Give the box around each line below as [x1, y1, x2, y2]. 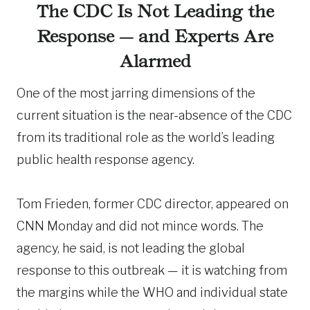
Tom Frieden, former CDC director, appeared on [17, 197, 289, 211]
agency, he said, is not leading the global [17, 241, 245, 255]
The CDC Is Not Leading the [36, 1, 274, 21]
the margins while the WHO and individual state [17, 285, 288, 300]
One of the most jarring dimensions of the [17, 86, 255, 100]
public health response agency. [17, 152, 194, 167]
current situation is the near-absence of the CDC [17, 108, 292, 122]
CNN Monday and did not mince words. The [17, 219, 264, 233]
